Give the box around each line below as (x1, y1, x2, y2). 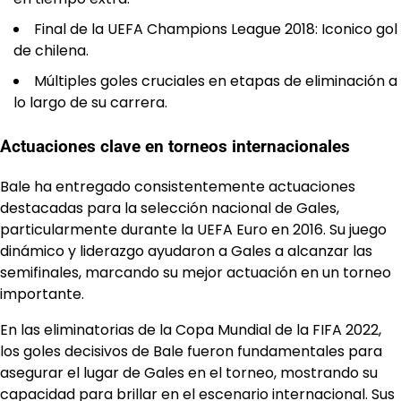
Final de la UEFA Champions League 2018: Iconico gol (34, 18, 397, 39)
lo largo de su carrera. (13, 91, 167, 113)
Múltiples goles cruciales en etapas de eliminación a (34, 70, 397, 91)
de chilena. (13, 39, 89, 61)
